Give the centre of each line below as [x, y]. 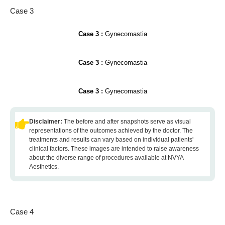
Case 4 [22, 212]
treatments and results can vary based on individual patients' [111, 140]
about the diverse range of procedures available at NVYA [106, 158]
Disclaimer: [46, 122]
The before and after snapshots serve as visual [127, 122]
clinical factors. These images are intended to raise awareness [114, 149]
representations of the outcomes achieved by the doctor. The [111, 131]
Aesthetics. [44, 167]
